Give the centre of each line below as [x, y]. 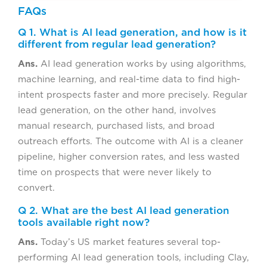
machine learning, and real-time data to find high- [129, 80]
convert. [36, 188]
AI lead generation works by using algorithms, [143, 64]
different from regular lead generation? [117, 44]
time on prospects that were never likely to [115, 173]
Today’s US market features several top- [131, 242]
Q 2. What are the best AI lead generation [124, 211]
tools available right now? [84, 223]
